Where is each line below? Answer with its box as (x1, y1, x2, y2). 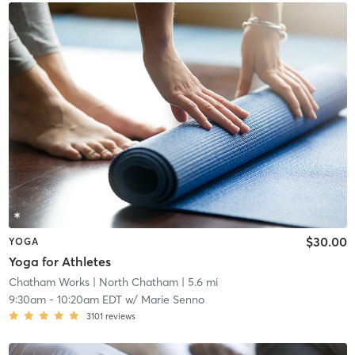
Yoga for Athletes (8, 254, 111, 270)
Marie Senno (140, 292, 204, 307)
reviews (105, 311, 136, 323)
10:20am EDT (56, 292, 122, 307)
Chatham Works (8, 275, 90, 290)
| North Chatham (89, 275, 178, 290)
